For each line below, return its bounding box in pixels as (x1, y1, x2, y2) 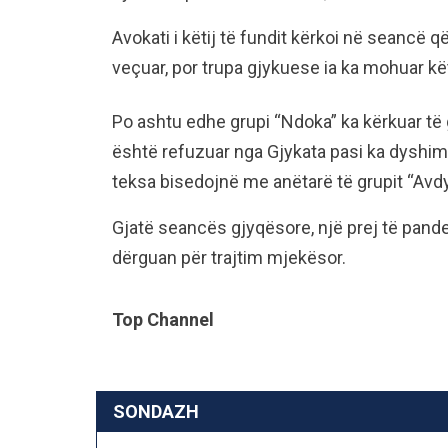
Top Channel (112, 308, 214, 330)
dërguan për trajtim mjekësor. (112, 246, 346, 268)
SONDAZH (113, 400, 199, 422)
